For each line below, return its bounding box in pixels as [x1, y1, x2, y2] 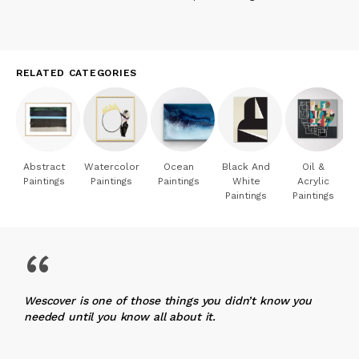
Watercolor [83, 160, 139, 172]
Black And [222, 160, 270, 172]
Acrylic [297, 175, 329, 187]
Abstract [23, 160, 65, 172]
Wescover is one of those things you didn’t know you [24, 293, 312, 307]
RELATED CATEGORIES [16, 67, 137, 79]
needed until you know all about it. [24, 309, 216, 323]
